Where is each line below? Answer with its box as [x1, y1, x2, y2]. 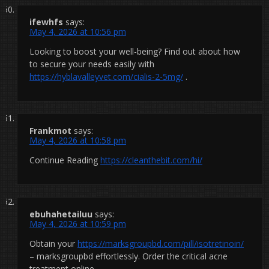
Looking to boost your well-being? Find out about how [29, 45, 240, 57]
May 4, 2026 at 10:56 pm [29, 25, 126, 37]
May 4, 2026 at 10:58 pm [29, 134, 126, 146]
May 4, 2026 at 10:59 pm [29, 217, 126, 229]
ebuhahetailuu [29, 208, 92, 220]
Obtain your [29, 237, 77, 249]
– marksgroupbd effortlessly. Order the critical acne [29, 250, 228, 262]
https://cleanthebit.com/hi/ [100, 154, 202, 166]
